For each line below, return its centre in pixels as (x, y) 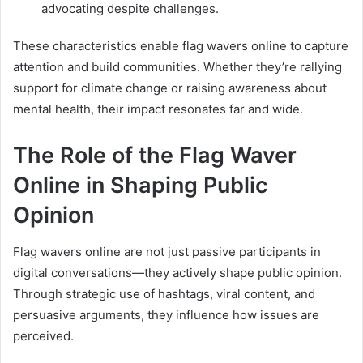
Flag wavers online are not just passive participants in (167, 251)
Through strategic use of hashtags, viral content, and (164, 293)
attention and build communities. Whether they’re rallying (177, 67)
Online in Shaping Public (141, 186)
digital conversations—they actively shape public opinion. (177, 272)
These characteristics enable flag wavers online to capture (181, 46)
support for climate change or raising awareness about (170, 88)
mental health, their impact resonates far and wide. (158, 109)
